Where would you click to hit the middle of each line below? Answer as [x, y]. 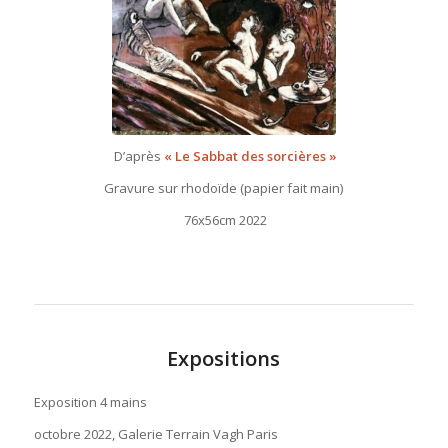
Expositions [224, 358]
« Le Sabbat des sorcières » [248, 156]
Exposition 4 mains [90, 401]
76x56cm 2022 [223, 220]
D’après [135, 156]
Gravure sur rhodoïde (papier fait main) [224, 188]
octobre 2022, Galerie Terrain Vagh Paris [155, 433]
